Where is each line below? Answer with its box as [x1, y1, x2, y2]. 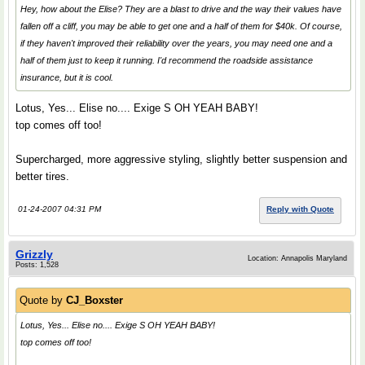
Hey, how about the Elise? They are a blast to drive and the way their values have [20, 4, 341, 15]
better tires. [15, 170, 69, 183]
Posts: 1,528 [15, 261, 59, 270]
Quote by [20, 294, 66, 307]
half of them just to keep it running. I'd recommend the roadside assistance [20, 55, 313, 66]
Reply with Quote [266, 204, 334, 214]
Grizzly [15, 248, 53, 262]
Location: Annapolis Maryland [248, 254, 347, 263]
